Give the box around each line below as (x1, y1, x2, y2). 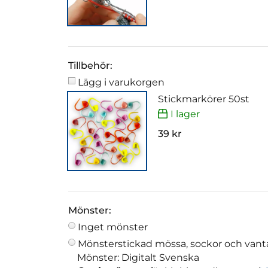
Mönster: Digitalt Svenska (77, 252, 199, 264)
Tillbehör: (68, 60, 112, 72)
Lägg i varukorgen (78, 77, 165, 89)
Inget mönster (78, 221, 148, 233)
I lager (170, 108, 200, 120)
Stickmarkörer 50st (158, 93, 249, 105)
